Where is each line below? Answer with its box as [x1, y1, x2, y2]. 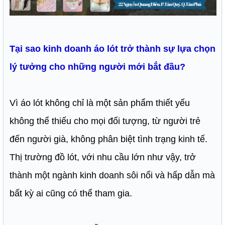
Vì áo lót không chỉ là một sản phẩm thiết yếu [10, 98, 190, 108]
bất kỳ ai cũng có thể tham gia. [10, 188, 132, 199]
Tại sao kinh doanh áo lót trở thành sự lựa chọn [10, 44, 215, 54]
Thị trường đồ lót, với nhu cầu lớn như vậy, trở [10, 152, 196, 163]
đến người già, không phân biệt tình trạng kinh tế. [10, 134, 207, 145]
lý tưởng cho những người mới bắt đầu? [10, 62, 185, 72]
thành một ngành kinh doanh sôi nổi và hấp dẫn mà [10, 170, 215, 181]
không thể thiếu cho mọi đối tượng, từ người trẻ [10, 116, 200, 127]
